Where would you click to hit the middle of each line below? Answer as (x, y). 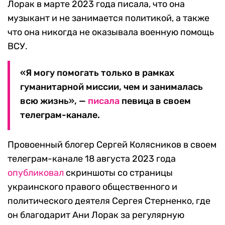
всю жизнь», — (54, 101)
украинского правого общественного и (92, 187)
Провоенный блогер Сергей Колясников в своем (112, 145)
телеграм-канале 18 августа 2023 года (92, 159)
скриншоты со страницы (118, 173)
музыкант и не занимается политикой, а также (108, 18)
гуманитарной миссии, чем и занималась (111, 87)
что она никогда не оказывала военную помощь (111, 32)
